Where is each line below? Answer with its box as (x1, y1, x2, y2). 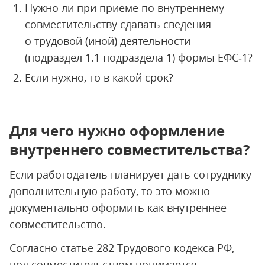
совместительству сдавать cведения (25, 17, 211, 31)
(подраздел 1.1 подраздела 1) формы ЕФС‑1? (25, 50, 253, 64)
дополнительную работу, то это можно (9, 184, 210, 198)
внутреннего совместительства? (9, 140, 250, 159)
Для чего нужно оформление (9, 121, 225, 140)
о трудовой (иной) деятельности (25, 34, 190, 48)
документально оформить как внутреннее (9, 201, 227, 215)
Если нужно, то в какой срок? (25, 70, 173, 85)
